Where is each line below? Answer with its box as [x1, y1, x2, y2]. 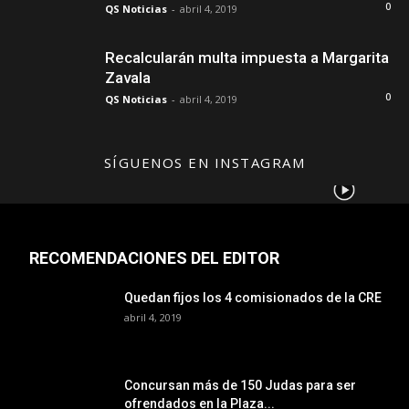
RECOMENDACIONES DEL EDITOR [29, 248, 279, 268]
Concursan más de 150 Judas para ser [124, 378, 356, 393]
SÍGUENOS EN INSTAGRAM [103, 153, 306, 173]
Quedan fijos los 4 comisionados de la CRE [124, 290, 382, 306]
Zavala [105, 68, 151, 88]
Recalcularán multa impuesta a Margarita [105, 48, 389, 68]
